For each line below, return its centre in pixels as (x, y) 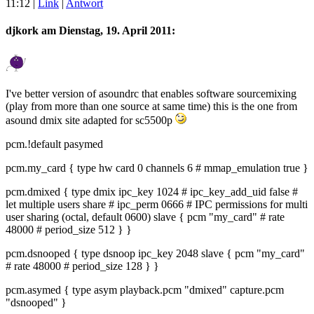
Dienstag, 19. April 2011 (115, 31)
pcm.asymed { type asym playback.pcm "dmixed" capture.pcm (145, 289)
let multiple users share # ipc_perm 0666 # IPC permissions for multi (157, 204)
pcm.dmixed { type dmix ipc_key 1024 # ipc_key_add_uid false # (152, 191)
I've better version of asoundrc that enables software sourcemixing (151, 93)
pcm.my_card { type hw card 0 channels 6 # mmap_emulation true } (157, 168)
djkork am (32, 31)
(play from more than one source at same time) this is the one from (151, 106)
